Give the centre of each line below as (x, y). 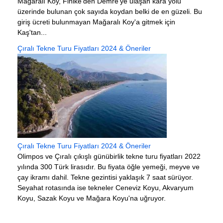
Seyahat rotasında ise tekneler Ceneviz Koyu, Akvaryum (106, 187)
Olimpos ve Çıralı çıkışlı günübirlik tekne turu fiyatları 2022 (109, 156)
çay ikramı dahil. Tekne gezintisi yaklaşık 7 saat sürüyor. (105, 177)
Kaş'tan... (32, 32)
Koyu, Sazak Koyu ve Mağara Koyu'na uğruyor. (92, 198)
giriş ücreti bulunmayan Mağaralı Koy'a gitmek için (96, 22)
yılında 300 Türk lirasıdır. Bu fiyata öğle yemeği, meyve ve (109, 167)
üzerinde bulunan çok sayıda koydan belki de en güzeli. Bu (110, 11)
